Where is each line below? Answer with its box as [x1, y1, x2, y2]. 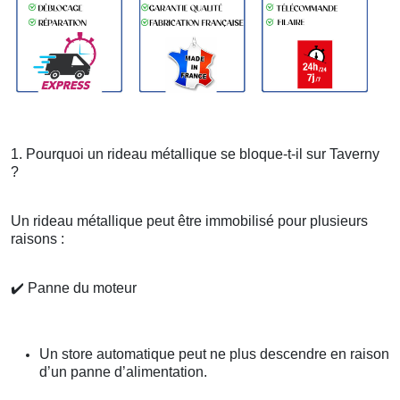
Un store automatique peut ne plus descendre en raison [39, 346, 389, 362]
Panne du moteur [24, 280, 137, 296]
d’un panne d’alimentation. [39, 364, 207, 380]
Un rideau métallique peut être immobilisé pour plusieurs [11, 213, 368, 229]
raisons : [11, 231, 64, 247]
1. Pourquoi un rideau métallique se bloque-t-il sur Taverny [11, 146, 379, 162]
